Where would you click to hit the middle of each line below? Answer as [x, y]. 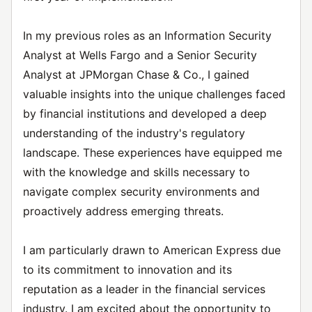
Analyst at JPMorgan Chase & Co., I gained [136, 75]
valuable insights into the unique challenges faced [154, 94]
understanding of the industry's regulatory [134, 133]
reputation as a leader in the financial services [144, 289]
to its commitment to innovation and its [127, 270]
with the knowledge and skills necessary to [136, 172]
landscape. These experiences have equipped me [153, 153]
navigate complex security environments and [141, 192]
